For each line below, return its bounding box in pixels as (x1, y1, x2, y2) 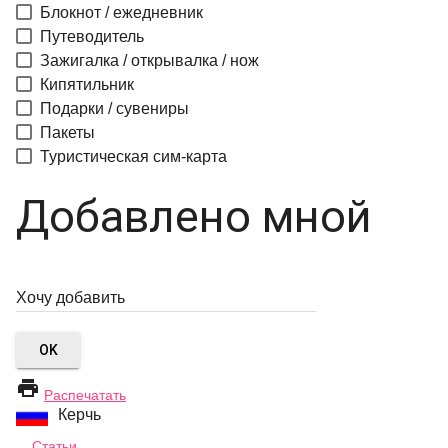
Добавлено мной (16, 190, 371, 243)
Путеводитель (40, 28, 144, 45)
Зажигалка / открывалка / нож (40, 52, 259, 69)
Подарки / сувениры (40, 100, 189, 117)
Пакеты (40, 124, 95, 141)
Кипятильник (40, 76, 134, 93)
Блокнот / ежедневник (40, 4, 203, 21)
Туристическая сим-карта (40, 148, 227, 165)
